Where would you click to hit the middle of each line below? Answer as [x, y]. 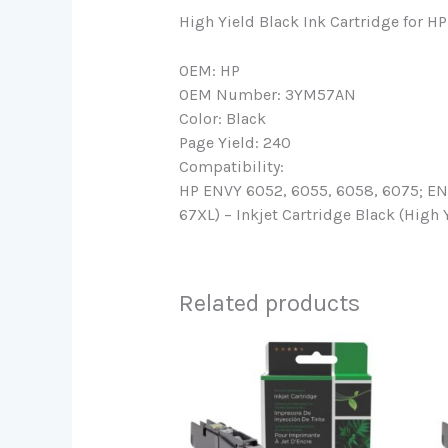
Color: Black [222, 119]
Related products [269, 303]
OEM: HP [209, 71]
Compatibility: [231, 167]
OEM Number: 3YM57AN [267, 95]
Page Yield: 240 [234, 143]
